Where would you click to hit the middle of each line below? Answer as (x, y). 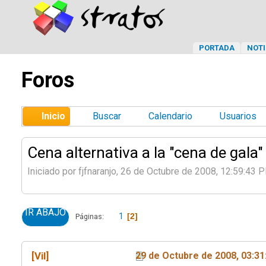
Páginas (89, 216)
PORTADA (217, 48)
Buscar (107, 116)
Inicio (53, 116)
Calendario (170, 116)
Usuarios (238, 116)
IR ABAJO (45, 212)
